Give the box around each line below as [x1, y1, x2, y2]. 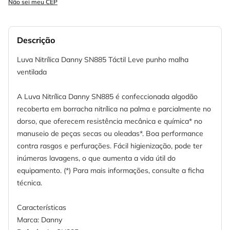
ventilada [17, 67, 47, 77]
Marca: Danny [17, 215, 62, 225]
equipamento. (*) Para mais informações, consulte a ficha [17, 166, 204, 176]
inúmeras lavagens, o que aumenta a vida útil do [17, 154, 176, 163]
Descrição [17, 35, 55, 46]
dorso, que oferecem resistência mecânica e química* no [17, 117, 202, 126]
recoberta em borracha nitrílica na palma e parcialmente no [17, 104, 211, 114]
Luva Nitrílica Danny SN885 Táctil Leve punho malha [17, 55, 188, 65]
